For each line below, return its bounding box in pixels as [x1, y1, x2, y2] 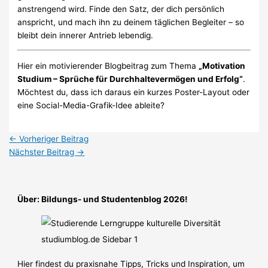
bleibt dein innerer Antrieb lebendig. [17, 30, 154, 40]
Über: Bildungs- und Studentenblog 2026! [17, 194, 188, 204]
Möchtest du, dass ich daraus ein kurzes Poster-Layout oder [17, 87, 250, 97]
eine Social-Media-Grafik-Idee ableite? [17, 100, 165, 110]
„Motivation [199, 60, 246, 71]
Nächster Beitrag [9, 147, 77, 157]
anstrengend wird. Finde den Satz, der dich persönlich [17, 4, 225, 14]
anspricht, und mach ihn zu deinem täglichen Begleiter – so [17, 17, 245, 27]
